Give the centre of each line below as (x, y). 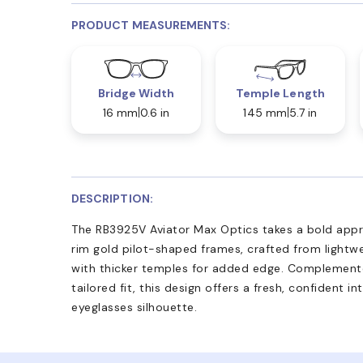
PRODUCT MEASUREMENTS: (151, 25)
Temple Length (280, 93)
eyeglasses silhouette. (134, 307)
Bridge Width (136, 93)
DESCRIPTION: (112, 198)
